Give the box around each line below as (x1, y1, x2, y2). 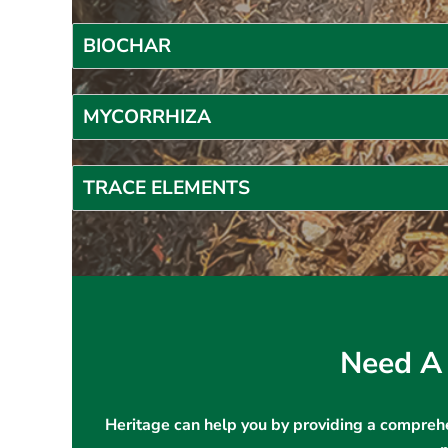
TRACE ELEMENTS (83, 175, 251, 201)
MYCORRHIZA (83, 104, 212, 130)
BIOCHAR (83, 33, 172, 59)
